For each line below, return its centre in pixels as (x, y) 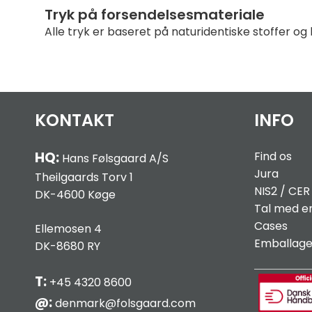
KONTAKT (74, 120)
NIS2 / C (275, 192)
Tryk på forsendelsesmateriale (155, 15)
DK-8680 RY (67, 247)
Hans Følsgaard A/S (114, 159)
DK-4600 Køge (75, 195)
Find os (273, 157)
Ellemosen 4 (68, 229)
